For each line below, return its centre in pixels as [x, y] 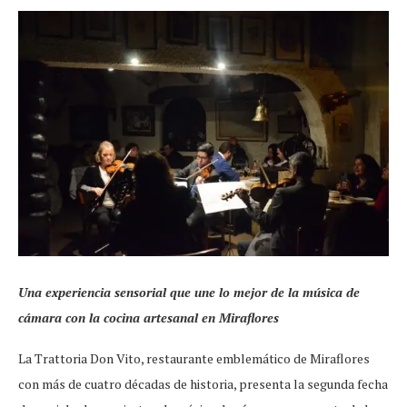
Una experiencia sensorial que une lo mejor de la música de [189, 293]
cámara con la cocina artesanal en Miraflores [149, 318]
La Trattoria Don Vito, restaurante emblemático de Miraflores [194, 359]
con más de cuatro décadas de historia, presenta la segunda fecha [203, 384]
